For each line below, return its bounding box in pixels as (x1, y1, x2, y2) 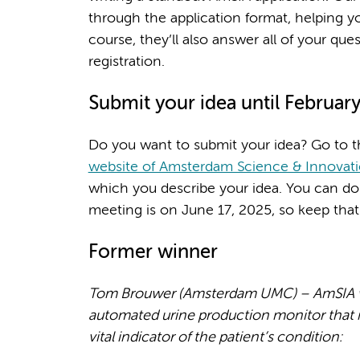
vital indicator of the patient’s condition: (88, 329, 342, 345)
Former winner (88, 243, 218, 262)
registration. (88, 54, 165, 69)
